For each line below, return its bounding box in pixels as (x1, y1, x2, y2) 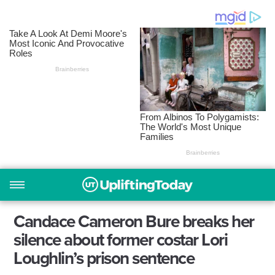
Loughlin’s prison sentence (14, 247, 195, 269)
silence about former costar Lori (14, 229, 228, 250)
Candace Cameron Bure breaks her (14, 211, 254, 232)
